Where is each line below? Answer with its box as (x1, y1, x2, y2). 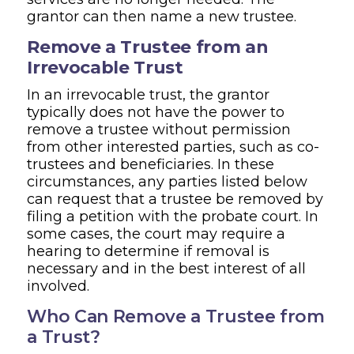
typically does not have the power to (27, 103, 285, 121)
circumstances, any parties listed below (27, 172, 308, 190)
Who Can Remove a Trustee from (27, 305, 325, 327)
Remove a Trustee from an (27, 36, 269, 58)
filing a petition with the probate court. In (27, 207, 319, 225)
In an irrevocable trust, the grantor (27, 85, 270, 104)
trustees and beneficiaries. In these (27, 155, 275, 173)
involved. (27, 277, 90, 295)
